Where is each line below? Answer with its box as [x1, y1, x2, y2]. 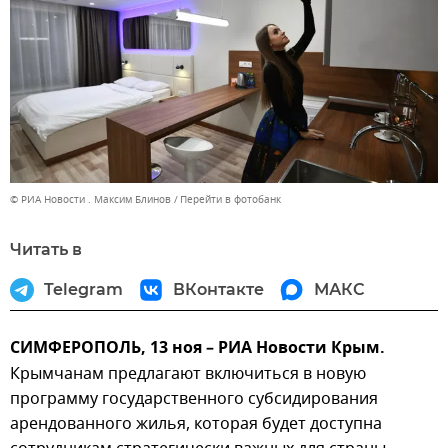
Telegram [44, 279, 123, 299]
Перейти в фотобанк [180, 191, 281, 207]
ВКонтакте [173, 279, 264, 299]
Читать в [10, 239, 82, 259]
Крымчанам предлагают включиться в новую [10, 361, 366, 386]
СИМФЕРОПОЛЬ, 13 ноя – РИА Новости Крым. [10, 335, 385, 362]
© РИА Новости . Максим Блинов [10, 191, 171, 207]
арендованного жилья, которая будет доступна [10, 411, 382, 436]
